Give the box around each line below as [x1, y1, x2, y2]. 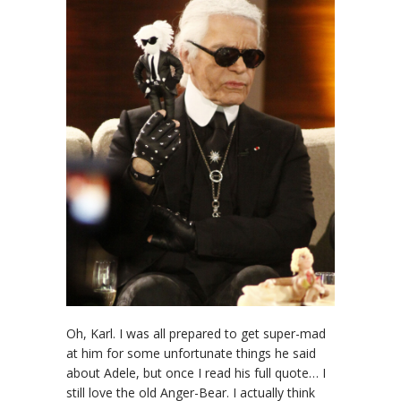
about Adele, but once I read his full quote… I [66, 363, 326, 381]
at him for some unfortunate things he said [66, 344, 316, 362]
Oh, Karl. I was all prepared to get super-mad [66, 324, 326, 342]
